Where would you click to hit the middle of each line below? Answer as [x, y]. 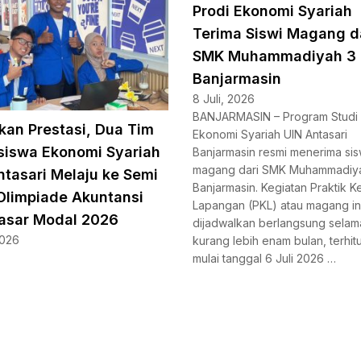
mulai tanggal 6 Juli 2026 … [264, 259]
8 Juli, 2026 [224, 99]
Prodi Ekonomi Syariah [272, 11]
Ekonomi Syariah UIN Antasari [270, 135]
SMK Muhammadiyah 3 [274, 56]
